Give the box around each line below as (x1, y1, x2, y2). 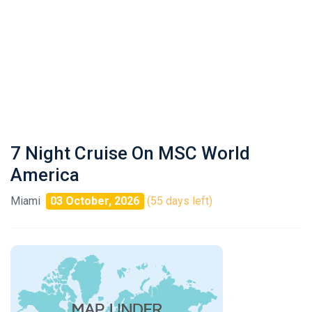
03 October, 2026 (50, 194, 140, 208)
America (10, 164, 79, 185)
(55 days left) (146, 194, 212, 208)
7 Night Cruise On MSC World (10, 143, 250, 164)
